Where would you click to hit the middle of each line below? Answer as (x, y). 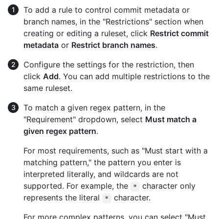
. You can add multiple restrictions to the (134, 77)
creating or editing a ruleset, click (87, 33)
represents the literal (63, 198)
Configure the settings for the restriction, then (109, 65)
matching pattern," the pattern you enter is (102, 163)
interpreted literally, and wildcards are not (101, 174)
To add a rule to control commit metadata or (107, 10)
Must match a (171, 120)
